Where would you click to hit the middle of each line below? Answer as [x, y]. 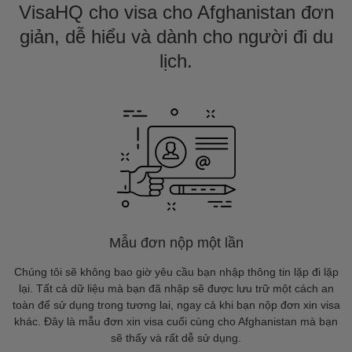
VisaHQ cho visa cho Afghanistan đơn [176, 12]
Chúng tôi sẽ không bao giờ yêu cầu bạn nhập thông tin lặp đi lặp [176, 272]
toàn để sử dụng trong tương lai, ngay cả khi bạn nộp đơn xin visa [176, 305]
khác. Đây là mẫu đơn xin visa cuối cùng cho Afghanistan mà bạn [176, 321]
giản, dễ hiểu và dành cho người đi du [176, 37]
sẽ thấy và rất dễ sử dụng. [176, 338]
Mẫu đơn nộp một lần [176, 243]
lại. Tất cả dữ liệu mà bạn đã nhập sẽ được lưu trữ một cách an [176, 288]
